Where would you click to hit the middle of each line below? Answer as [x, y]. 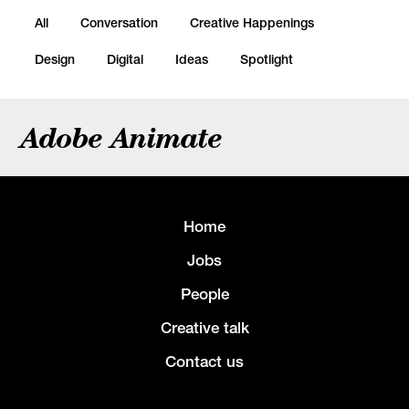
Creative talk [204, 328]
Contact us [204, 362]
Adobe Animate [121, 137]
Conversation [119, 23]
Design [55, 59]
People [204, 294]
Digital [125, 59]
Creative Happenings [252, 23]
